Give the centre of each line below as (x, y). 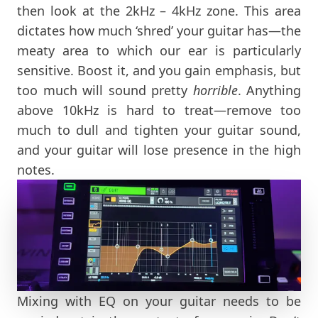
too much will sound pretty (105, 90)
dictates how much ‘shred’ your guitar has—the (159, 30)
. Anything (269, 90)
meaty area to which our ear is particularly (159, 50)
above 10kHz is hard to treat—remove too (159, 110)
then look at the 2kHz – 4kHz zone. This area (159, 10)
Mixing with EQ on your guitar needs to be (159, 301)
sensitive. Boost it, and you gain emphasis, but (159, 70)
